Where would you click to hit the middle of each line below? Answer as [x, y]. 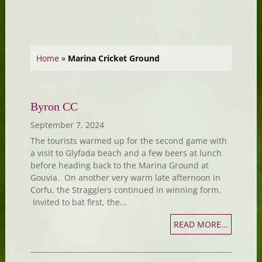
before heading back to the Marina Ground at [119, 165]
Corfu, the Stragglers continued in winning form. [125, 189]
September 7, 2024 [67, 125]
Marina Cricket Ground [113, 58]
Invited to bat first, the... [78, 202]
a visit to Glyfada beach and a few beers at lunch [126, 153]
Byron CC [54, 106]
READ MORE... [201, 224]
